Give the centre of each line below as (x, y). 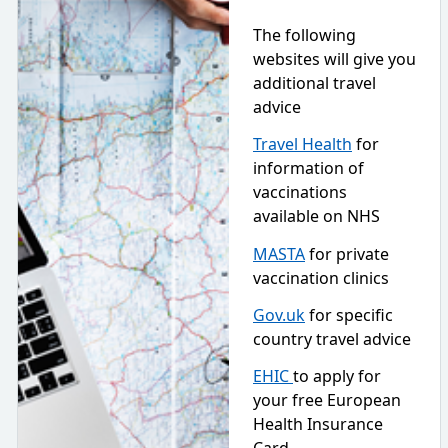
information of (308, 168)
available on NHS (316, 216)
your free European (327, 400)
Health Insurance (318, 424)
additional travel (314, 82)
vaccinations (300, 192)
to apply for (337, 376)
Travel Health (302, 144)
